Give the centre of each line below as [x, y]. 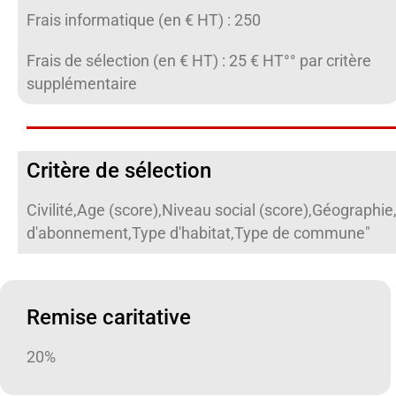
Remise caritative [109, 317]
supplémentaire [82, 84]
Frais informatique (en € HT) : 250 [144, 20]
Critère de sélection [119, 171]
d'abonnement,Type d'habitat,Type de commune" [198, 233]
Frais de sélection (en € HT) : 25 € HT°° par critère [199, 61]
